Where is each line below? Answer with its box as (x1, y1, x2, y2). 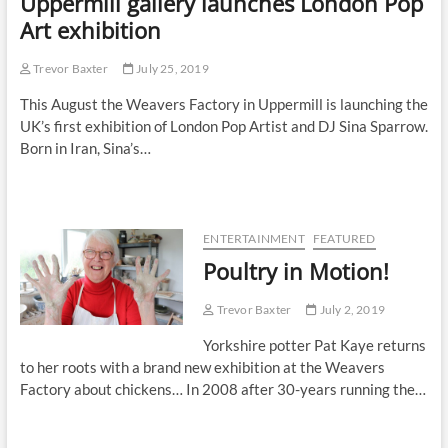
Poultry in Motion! (203, 256, 390, 287)
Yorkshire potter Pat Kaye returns (203, 336, 427, 355)
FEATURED (312, 231, 376, 247)
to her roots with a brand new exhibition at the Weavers (19, 358, 385, 377)
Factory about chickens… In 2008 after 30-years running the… (19, 380, 426, 399)
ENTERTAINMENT (203, 231, 305, 247)
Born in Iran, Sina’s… (19, 139, 151, 158)
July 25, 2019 (133, 61, 209, 77)
